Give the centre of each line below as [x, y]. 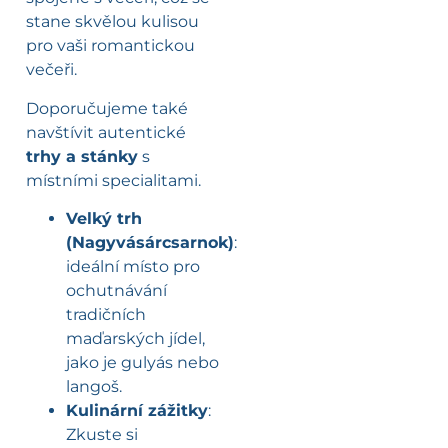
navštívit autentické [106, 132]
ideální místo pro [133, 267]
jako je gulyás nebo [142, 363]
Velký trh [104, 219]
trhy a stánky [82, 156]
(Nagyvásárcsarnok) [150, 243]
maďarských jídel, [135, 339]
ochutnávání [116, 291]
